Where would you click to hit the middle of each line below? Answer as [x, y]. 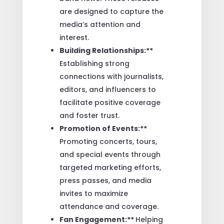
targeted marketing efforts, [110, 167]
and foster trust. [89, 115]
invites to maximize [93, 193]
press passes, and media [105, 180]
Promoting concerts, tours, [108, 141]
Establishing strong [94, 63]
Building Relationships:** [106, 50]
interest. [74, 37]
